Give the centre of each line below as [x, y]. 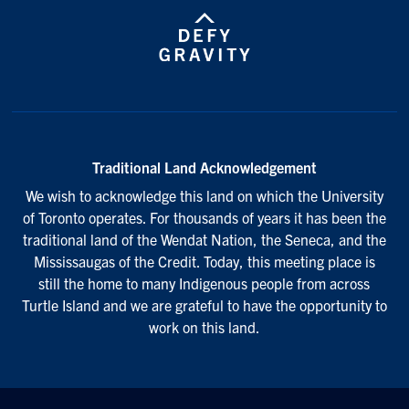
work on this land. [204, 326]
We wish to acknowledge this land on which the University [204, 195]
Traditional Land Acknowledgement [204, 167]
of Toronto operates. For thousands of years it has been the [204, 217]
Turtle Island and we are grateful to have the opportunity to [204, 304]
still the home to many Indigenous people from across [204, 283]
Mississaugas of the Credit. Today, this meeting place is [204, 261]
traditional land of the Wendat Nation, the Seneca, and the [204, 239]
